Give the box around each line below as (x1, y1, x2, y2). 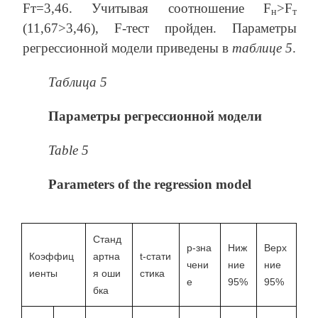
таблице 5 (232, 40, 292, 55)
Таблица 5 (48, 74, 107, 89)
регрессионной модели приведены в (23, 40, 232, 55)
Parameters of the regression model (48, 176, 251, 192)
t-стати (140, 250, 171, 262)
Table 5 (48, 142, 89, 158)
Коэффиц (29, 250, 74, 262)
